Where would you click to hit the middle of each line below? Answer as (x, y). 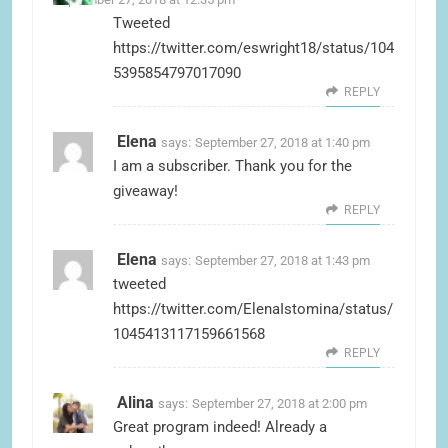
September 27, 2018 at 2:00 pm (279, 404)
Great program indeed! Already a (220, 427)
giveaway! (145, 191)
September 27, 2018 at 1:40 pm (282, 143)
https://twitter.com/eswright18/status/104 (253, 48)
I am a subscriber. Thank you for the (232, 166)
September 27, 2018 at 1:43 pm (282, 261)
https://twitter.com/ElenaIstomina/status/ (253, 309)
